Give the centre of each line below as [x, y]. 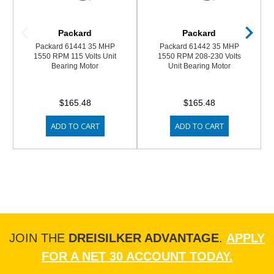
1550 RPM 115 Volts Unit [75, 56]
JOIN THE [39, 238]
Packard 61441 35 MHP [75, 46]
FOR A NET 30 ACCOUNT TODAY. [137, 256]
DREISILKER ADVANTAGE [144, 238]
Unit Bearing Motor [199, 66]
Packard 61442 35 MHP [199, 46]
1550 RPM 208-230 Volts [199, 56]
